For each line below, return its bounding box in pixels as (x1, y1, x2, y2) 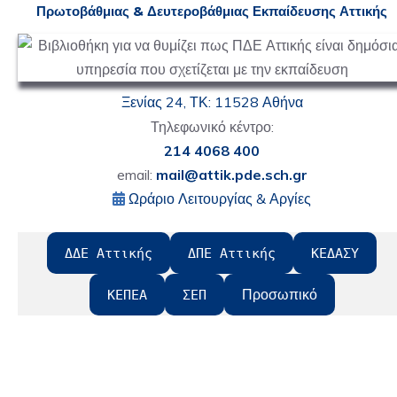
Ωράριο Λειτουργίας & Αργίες (128, 190, 311, 207)
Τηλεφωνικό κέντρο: (150, 118, 274, 136)
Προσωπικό (241, 285, 317, 303)
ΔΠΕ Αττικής (188, 245, 276, 261)
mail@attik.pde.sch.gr (155, 166, 307, 183)
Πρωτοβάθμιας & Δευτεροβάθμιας (36, 3, 253, 19)
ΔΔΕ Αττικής (65, 245, 152, 261)
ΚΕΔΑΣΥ (311, 245, 359, 261)
